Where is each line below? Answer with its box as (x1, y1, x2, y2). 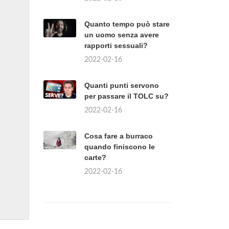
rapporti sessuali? (84, 41, 148, 50)
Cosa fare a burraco (84, 132, 153, 140)
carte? (84, 153, 106, 162)
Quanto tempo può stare (84, 20, 170, 28)
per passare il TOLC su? (84, 92, 169, 100)
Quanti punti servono (84, 81, 159, 89)
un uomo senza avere (84, 31, 159, 39)
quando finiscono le (84, 143, 155, 151)
